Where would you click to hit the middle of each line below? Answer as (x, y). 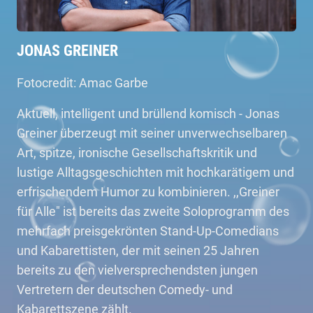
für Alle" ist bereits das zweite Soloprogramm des (153, 211)
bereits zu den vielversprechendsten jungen (137, 270)
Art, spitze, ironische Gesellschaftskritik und (137, 153)
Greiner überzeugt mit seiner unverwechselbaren (152, 133)
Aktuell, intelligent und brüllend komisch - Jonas (148, 114)
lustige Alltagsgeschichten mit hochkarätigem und (155, 172)
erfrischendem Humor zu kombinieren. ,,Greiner (148, 192)
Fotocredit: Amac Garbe (82, 83)
